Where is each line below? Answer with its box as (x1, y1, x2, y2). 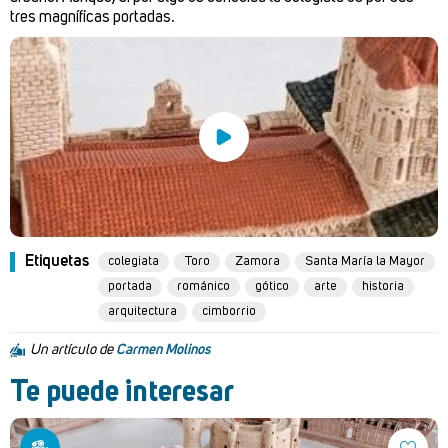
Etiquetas (25, 253, 89, 270)
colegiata (107, 255, 159, 268)
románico (176, 280, 230, 293)
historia (361, 280, 404, 293)
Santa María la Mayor (304, 255, 425, 268)
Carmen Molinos (116, 343, 210, 357)
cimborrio (201, 305, 256, 318)
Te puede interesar (10, 378, 234, 408)
